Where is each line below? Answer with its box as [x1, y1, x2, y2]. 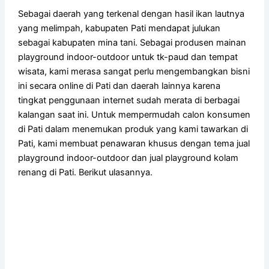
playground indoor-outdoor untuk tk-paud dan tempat [18, 52, 238, 63]
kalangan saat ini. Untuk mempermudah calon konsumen [18, 109, 251, 121]
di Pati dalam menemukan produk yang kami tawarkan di [18, 124, 249, 135]
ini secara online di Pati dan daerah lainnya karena [18, 80, 221, 92]
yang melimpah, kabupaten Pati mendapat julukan [18, 23, 221, 34]
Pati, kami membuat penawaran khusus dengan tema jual [18, 138, 250, 150]
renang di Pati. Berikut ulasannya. [18, 167, 153, 178]
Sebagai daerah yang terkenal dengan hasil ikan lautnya [18, 8, 245, 20]
